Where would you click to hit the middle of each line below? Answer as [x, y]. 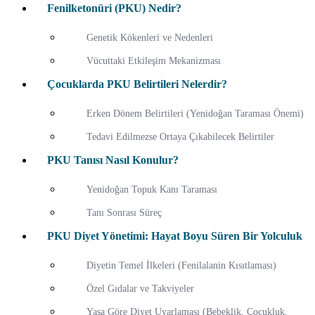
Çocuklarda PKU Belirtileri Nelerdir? [137, 84]
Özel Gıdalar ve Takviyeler [140, 289]
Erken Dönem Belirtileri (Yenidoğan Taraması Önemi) [195, 114]
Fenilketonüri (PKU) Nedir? [114, 8]
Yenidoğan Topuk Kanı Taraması [152, 189]
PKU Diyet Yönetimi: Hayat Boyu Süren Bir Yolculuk [175, 236]
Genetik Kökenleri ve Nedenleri [150, 38]
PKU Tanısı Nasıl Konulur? [113, 160]
